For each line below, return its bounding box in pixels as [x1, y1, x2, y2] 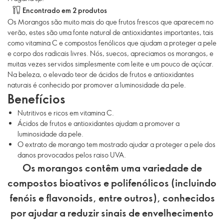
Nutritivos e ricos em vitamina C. [17, 108, 114, 117]
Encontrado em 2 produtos [22, 5, 107, 15]
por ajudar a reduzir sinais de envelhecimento [10, 205, 213, 219]
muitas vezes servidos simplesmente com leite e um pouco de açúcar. [7, 59, 213, 68]
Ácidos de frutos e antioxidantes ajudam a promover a [17, 118, 179, 128]
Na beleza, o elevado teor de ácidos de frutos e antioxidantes [7, 69, 194, 79]
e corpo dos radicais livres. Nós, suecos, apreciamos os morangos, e [7, 48, 213, 58]
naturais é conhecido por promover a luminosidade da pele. [7, 80, 186, 89]
